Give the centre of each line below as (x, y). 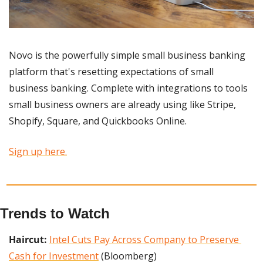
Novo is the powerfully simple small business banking (127, 55)
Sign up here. (38, 152)
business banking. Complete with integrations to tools (128, 88)
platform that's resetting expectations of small (111, 72)
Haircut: (29, 240)
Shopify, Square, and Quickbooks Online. (98, 121)
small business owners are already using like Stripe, (122, 105)
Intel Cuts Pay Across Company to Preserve (144, 240)
